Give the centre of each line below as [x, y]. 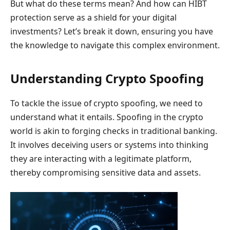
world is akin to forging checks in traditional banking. [114, 131]
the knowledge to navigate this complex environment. [115, 45]
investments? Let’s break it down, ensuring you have [112, 32]
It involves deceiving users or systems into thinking [109, 145]
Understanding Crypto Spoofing [107, 78]
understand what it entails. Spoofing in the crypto [107, 117]
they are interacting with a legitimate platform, [101, 158]
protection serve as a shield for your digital [93, 18]
